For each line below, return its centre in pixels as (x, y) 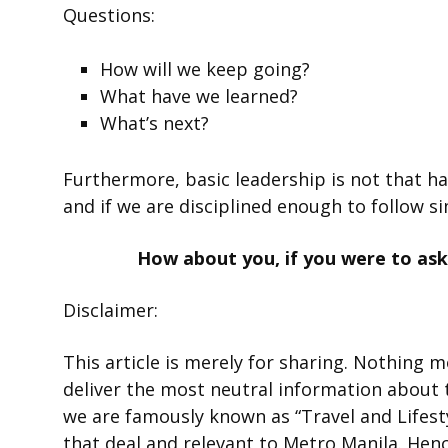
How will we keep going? (205, 69)
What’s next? (155, 123)
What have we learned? (199, 96)
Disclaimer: (110, 309)
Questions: (109, 15)
